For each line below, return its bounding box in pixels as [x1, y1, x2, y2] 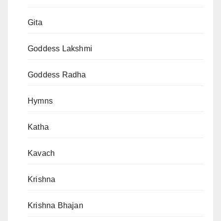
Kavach [28, 148, 55, 157]
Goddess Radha [28, 70, 86, 79]
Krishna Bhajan [28, 201, 83, 210]
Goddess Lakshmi [28, 44, 92, 53]
